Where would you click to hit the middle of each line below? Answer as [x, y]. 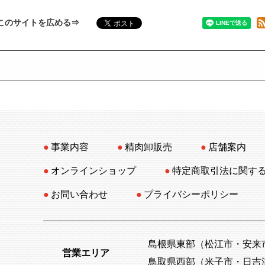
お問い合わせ [79, 195]
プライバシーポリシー [191, 195]
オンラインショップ [93, 171]
